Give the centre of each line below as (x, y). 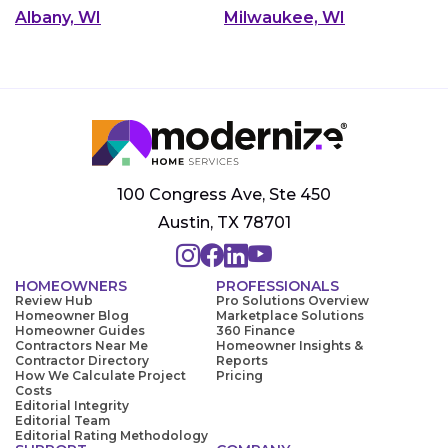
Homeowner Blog (72, 316)
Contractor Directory (82, 361)
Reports (242, 361)
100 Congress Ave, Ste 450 (224, 195)
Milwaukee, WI (284, 18)
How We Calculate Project (100, 376)
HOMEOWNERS (71, 286)
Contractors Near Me (81, 346)
